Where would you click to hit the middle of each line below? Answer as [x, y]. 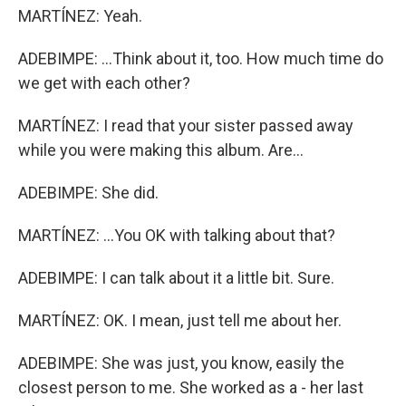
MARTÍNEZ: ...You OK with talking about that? [177, 235]
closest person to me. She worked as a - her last [191, 387]
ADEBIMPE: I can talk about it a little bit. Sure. [176, 278]
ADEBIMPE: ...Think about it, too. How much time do [201, 58]
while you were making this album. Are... [161, 150]
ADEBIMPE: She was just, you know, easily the [181, 363]
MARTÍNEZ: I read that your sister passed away [186, 126]
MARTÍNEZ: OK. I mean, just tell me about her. [180, 320]
